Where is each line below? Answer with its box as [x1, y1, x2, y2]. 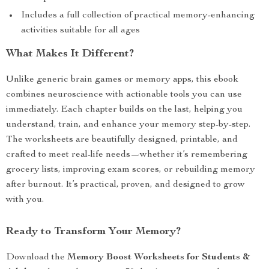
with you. [6, 195, 44, 205]
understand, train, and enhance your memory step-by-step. [6, 120, 250, 130]
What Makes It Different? [6, 49, 134, 59]
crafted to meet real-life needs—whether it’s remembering [6, 150, 247, 160]
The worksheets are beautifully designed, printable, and [6, 135, 238, 145]
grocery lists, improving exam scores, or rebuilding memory [6, 165, 255, 175]
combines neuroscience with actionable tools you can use [6, 90, 242, 100]
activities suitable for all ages [21, 26, 140, 35]
